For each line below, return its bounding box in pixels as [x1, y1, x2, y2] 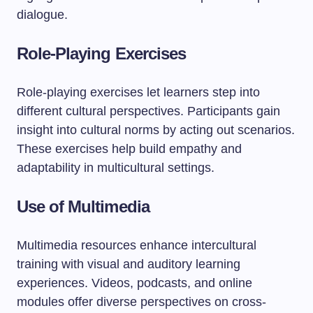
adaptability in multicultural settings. [17, 161, 214, 175]
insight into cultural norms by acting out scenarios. [17, 123, 295, 137]
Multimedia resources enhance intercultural [17, 238, 256, 252]
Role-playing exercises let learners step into [17, 85, 260, 99]
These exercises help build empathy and [17, 142, 242, 156]
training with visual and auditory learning [17, 257, 240, 271]
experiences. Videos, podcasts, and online [17, 276, 252, 290]
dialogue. [17, 8, 68, 22]
